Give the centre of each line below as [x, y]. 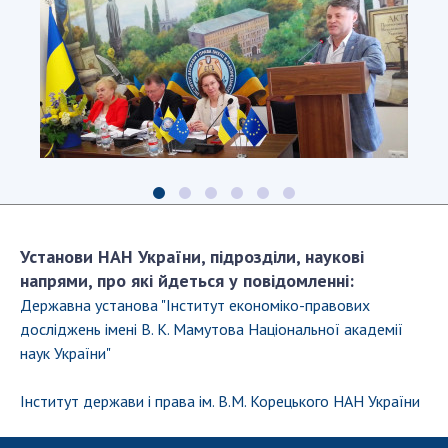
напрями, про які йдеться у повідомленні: [187, 281]
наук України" [65, 353]
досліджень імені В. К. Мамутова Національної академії [211, 329]
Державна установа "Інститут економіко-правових [195, 305]
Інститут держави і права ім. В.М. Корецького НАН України [220, 401]
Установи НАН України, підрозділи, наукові [192, 257]
